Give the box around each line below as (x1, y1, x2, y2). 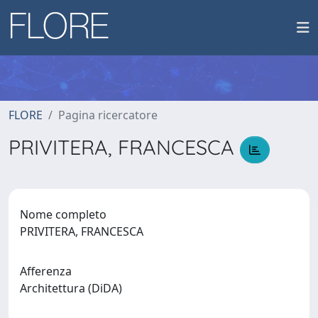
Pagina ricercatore (58, 107, 158, 123)
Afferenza (20, 263, 72, 279)
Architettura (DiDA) (20, 280, 128, 296)
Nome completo (20, 206, 106, 222)
